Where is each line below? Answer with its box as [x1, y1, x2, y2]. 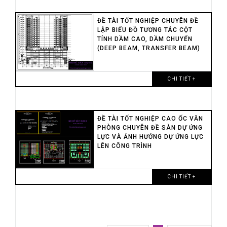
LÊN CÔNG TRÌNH [97, 142, 152, 149]
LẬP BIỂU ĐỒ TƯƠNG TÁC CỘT [97, 26, 193, 33]
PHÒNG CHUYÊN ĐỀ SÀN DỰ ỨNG [97, 124, 203, 131]
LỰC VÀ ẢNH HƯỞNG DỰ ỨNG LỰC [97, 133, 204, 140]
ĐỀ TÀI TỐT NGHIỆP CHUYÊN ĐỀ [97, 17, 199, 24]
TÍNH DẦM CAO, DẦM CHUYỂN [97, 35, 193, 43]
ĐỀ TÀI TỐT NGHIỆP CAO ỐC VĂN [97, 115, 203, 122]
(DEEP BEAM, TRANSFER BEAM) [97, 44, 200, 52]
